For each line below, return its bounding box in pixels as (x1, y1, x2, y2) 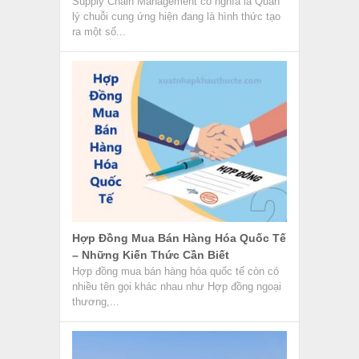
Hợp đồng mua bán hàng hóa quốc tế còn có (71, 264, 279, 277)
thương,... (71, 295, 119, 308)
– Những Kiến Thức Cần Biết (71, 248, 229, 261)
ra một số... (71, 25, 126, 38)
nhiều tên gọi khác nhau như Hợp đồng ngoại (71, 280, 281, 292)
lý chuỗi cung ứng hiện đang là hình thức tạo (71, 10, 280, 22)
